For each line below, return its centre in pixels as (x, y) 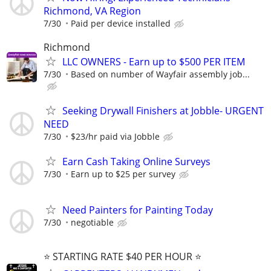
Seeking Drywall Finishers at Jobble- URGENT (163, 111)
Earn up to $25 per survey (123, 174)
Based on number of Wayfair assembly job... (160, 74)
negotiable (92, 222)
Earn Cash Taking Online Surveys (136, 162)
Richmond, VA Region (92, 11)
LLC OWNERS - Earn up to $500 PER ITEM (154, 62)
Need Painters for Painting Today (138, 210)
